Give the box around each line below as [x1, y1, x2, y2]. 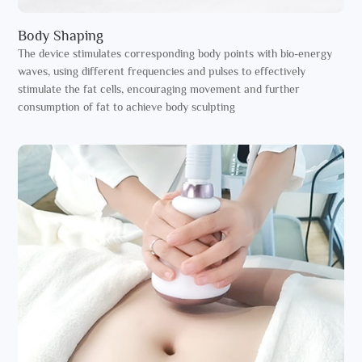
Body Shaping [18, 27, 104, 44]
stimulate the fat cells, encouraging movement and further [18, 82, 301, 96]
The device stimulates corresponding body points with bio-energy [18, 47, 333, 61]
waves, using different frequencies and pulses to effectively [18, 65, 306, 78]
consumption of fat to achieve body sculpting [18, 100, 236, 114]
